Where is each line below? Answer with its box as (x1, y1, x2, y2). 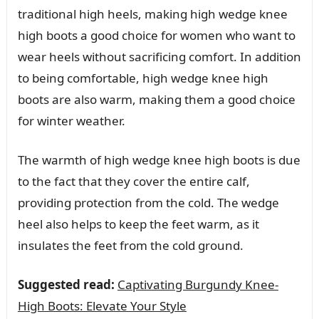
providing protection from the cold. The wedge (17, 194, 279, 211)
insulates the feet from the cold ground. (17, 236, 244, 253)
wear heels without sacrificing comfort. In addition (17, 48, 301, 65)
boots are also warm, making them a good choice (17, 90, 296, 108)
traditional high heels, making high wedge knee (17, 5, 288, 22)
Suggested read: (17, 276, 115, 293)
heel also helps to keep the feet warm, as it (17, 215, 259, 232)
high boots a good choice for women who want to (17, 26, 296, 43)
